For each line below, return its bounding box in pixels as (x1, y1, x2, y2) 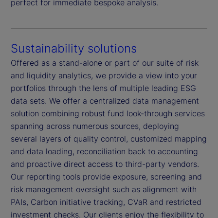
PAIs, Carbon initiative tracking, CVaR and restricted (11, 197, 201, 207)
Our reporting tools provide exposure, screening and (11, 171, 202, 182)
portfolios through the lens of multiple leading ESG (11, 83, 196, 93)
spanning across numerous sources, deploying (11, 121, 179, 131)
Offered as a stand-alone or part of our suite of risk (11, 57, 199, 68)
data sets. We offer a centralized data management (11, 95, 199, 106)
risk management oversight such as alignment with (11, 184, 197, 194)
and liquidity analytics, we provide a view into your (11, 70, 197, 80)
